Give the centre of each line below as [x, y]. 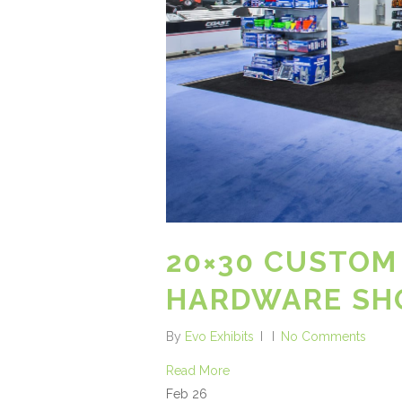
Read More [198, 371]
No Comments [323, 337]
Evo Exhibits [219, 337]
